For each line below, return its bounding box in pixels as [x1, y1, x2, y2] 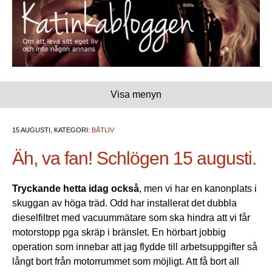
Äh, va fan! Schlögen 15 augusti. [12, 148, 256, 169]
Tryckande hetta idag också [12, 183, 139, 194]
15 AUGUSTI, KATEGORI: [12, 126, 92, 134]
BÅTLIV [92, 126, 114, 134]
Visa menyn [110, 89, 161, 100]
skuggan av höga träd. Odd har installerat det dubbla [12, 198, 237, 209]
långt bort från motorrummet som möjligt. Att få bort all [12, 256, 239, 267]
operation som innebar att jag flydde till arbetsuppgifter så [12, 242, 257, 253]
